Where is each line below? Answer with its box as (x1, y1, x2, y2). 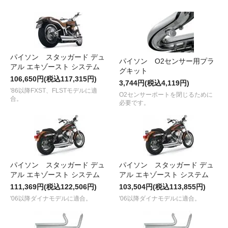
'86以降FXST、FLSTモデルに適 (10, 87, 97, 94)
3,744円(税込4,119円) (119, 78, 189, 87)
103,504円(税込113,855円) (119, 182, 206, 191)
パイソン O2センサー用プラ (119, 56, 214, 65)
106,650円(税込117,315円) (10, 74, 97, 83)
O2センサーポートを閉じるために (119, 91, 213, 98)
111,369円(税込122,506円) (10, 182, 97, 191)
